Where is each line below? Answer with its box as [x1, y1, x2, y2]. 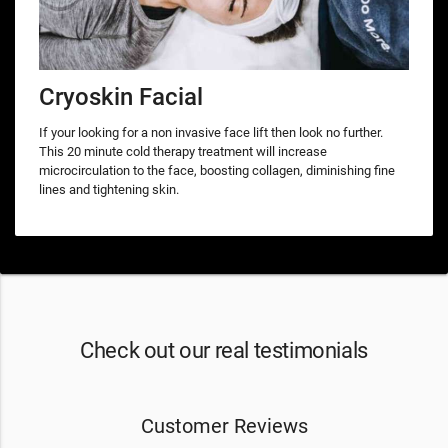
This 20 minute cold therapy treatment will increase [39, 144, 327, 160]
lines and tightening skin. [39, 182, 179, 198]
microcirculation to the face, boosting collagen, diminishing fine [39, 163, 395, 179]
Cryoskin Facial [39, 82, 203, 112]
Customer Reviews [140, 414, 308, 438]
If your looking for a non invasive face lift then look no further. [39, 125, 383, 141]
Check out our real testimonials [80, 336, 368, 363]
